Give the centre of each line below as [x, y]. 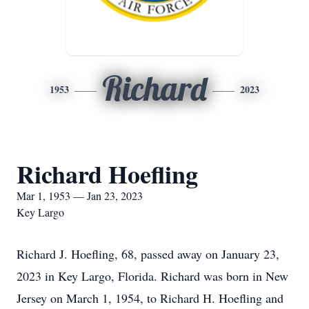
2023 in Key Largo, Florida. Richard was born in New [152, 276]
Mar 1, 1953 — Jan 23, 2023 [80, 196]
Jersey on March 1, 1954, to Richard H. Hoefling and [150, 298]
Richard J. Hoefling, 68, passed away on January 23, [148, 254]
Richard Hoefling [107, 174]
